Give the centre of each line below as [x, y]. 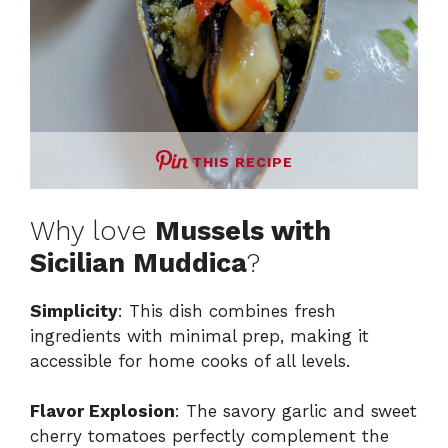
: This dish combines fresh [227, 310]
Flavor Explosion [102, 411]
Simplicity [74, 310]
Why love [92, 230]
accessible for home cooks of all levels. [190, 360]
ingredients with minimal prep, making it [199, 335]
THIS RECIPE [242, 162]
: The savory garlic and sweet [296, 411]
